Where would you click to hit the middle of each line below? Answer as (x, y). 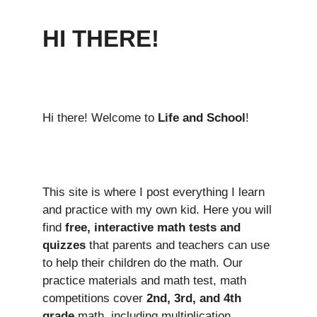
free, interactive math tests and (153, 228)
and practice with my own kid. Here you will (157, 210)
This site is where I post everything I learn (154, 192)
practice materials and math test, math (144, 281)
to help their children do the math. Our (143, 263)
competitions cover (94, 299)
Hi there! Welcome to (100, 118)
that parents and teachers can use (178, 246)
